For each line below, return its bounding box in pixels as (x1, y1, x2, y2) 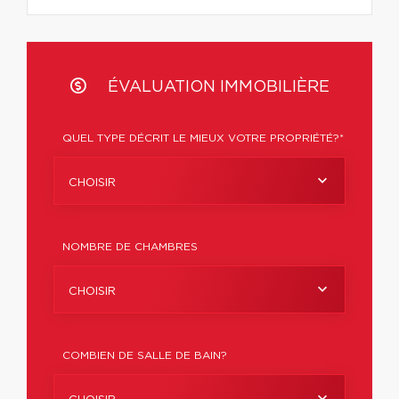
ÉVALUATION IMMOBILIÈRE (102, 79, 330, 95)
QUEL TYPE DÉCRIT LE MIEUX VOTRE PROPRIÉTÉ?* (62, 133, 344, 143)
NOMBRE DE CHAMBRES (62, 241, 198, 252)
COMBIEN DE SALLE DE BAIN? (62, 350, 227, 361)
